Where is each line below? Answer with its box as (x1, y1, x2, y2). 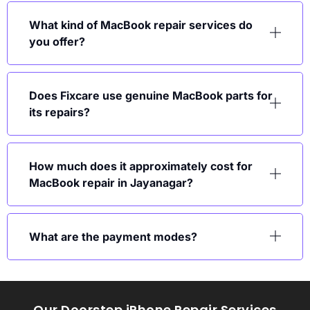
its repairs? (29, 105, 90, 120)
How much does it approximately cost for (29, 159, 253, 174)
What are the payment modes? (29, 230, 197, 244)
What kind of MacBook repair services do (29, 18, 253, 33)
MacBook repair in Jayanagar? (29, 176, 193, 190)
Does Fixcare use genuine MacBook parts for (29, 89, 273, 103)
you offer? (29, 35, 85, 49)
